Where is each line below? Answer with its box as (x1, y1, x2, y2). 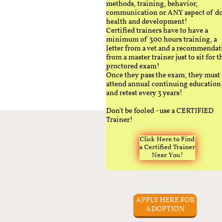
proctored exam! (106, 61, 163, 72)
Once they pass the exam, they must (106, 70, 220, 81)
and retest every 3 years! (106, 88, 182, 99)
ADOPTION (146, 204, 184, 215)
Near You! (151, 151, 183, 160)
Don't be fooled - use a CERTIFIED (106, 106, 214, 116)
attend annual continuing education (106, 79, 221, 90)
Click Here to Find (140, 135, 195, 144)
